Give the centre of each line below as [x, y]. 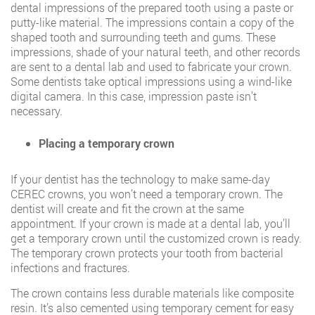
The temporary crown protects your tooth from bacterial [147, 253]
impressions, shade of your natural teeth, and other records [155, 52]
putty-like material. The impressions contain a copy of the [152, 22]
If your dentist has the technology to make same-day [140, 179]
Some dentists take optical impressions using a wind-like [151, 82]
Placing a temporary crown [107, 143]
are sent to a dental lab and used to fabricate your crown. [151, 67]
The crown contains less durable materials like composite [152, 293]
